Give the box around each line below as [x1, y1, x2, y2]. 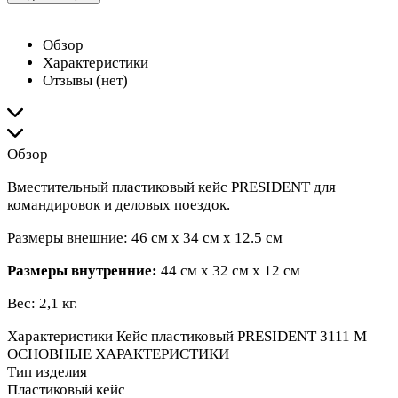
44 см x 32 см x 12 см [161, 262, 300, 280]
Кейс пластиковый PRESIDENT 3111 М [116, 328, 367, 346]
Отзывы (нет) [43, 72, 128, 90]
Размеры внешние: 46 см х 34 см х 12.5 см [7, 229, 283, 247]
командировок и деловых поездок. [7, 196, 230, 214]
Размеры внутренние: [7, 262, 161, 280]
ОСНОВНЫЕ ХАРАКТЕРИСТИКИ [7, 346, 229, 363]
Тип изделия [7, 363, 87, 381]
